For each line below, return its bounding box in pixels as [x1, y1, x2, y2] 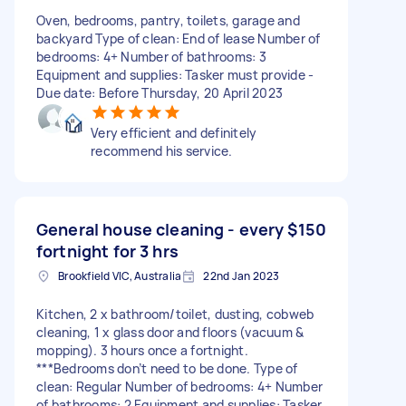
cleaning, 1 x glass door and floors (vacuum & [36, 323, 304, 341]
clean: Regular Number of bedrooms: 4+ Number [36, 377, 323, 395]
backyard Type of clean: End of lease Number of [36, 29, 321, 47]
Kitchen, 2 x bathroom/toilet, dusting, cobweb [36, 304, 314, 323]
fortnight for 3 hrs [36, 239, 179, 262]
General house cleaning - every [36, 217, 285, 240]
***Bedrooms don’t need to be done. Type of [36, 359, 298, 377]
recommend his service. [91, 141, 233, 159]
